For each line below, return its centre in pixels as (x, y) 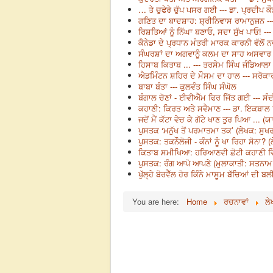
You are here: (158, 201)
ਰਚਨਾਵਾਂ (236, 201)
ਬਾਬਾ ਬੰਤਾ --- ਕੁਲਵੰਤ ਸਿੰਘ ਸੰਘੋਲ (187, 86)
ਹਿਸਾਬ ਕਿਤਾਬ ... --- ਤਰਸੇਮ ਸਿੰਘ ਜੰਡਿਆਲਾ (205, 64)
